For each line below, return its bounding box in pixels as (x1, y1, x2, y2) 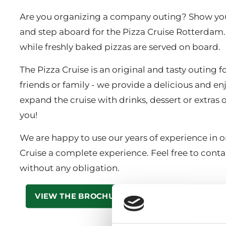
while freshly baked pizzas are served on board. (20, 42, 220, 52)
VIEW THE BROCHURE (34, 192, 126, 201)
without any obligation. (20, 163, 120, 173)
